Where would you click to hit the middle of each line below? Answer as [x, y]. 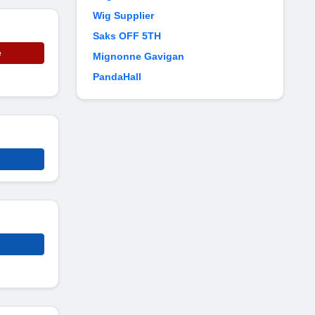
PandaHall [117, 77]
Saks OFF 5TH [127, 36]
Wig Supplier [123, 15]
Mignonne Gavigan [139, 56]
